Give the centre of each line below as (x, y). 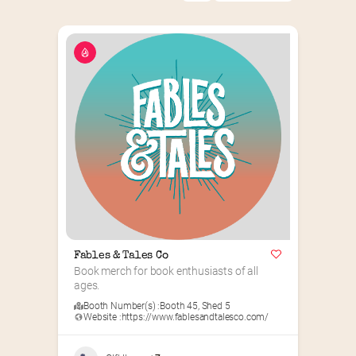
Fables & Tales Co (121, 256)
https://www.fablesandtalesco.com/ (195, 317)
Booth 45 (179, 306)
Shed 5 (216, 306)
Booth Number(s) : (122, 306)
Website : (103, 317)
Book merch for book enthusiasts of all (166, 271)
